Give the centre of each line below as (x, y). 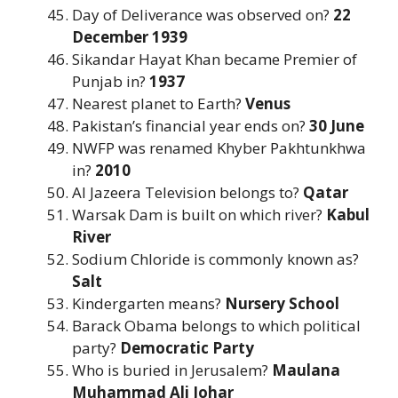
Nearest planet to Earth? (159, 103)
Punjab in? (111, 81)
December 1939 (130, 36)
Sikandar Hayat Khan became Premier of (215, 59)
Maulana (306, 370)
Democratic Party (187, 347)
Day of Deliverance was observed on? (203, 14)
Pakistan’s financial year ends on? (191, 125)
